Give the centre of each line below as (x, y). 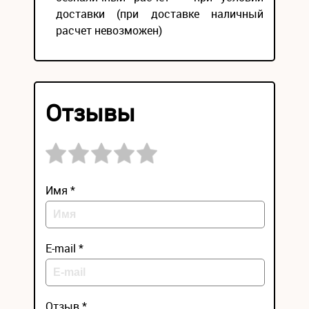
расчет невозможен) (109, 30)
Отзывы (90, 112)
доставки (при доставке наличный (160, 14)
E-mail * (64, 248)
